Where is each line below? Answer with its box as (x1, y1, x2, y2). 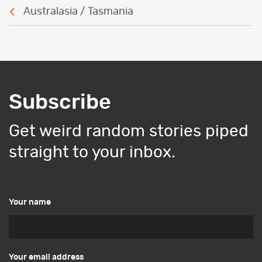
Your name (9, 198, 51, 206)
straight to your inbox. (9, 144, 175, 161)
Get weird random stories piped (9, 123, 249, 140)
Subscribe (9, 92, 111, 113)
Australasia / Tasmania (23, 6, 133, 17)
